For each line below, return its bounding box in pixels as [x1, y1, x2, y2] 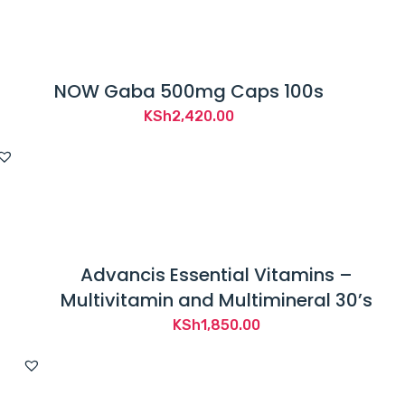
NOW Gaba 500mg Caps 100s [54, 79, 324, 105]
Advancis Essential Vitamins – [80, 262, 353, 288]
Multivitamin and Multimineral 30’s [60, 287, 372, 314]
